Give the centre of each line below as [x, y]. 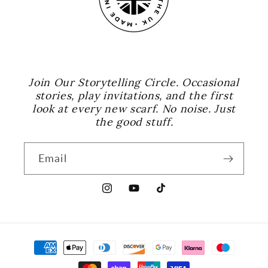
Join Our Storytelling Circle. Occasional [134, 83]
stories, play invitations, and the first [134, 96]
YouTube [146, 196]
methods [45, 259]
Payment [45, 242]
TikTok [169, 196]
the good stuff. [134, 122]
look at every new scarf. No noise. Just [134, 109]
